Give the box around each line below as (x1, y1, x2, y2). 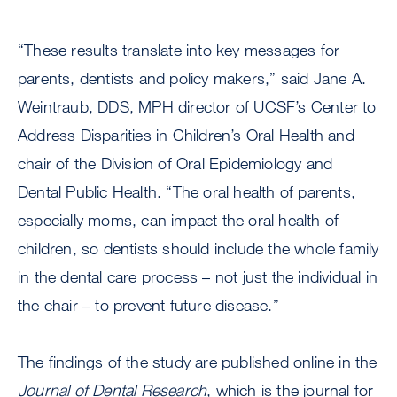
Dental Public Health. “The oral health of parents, (18, 182, 356, 202)
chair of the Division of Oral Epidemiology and (18, 153, 333, 174)
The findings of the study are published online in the (18, 352, 378, 372)
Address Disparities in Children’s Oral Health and (18, 125, 354, 145)
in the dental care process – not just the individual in (18, 267, 378, 287)
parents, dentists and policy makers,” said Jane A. (18, 68, 367, 89)
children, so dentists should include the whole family (18, 238, 379, 259)
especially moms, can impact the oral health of (18, 210, 339, 230)
